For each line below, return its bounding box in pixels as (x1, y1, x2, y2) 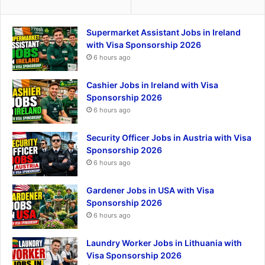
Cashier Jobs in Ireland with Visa (86, 79, 218, 90)
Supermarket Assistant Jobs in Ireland (86, 27, 241, 37)
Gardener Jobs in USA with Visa (86, 185, 214, 195)
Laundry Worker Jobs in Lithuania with (86, 237, 242, 248)
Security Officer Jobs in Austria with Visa (86, 132, 251, 143)
